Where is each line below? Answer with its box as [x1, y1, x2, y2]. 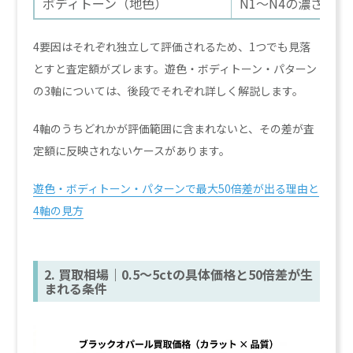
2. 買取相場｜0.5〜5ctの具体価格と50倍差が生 [44, 265, 314, 284]
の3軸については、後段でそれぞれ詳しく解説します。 [33, 83, 304, 98]
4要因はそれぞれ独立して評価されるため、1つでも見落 [33, 39, 311, 54]
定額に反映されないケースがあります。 [33, 143, 231, 158]
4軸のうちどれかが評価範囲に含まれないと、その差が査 [33, 121, 315, 136]
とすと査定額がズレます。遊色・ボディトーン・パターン [33, 61, 318, 76]
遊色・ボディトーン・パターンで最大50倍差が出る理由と [33, 180, 320, 196]
